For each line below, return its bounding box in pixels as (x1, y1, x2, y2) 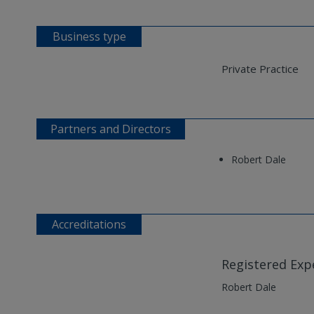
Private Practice (221, 62, 299, 76)
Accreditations (52, 217, 126, 233)
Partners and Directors (50, 121, 171, 137)
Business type (52, 29, 126, 45)
